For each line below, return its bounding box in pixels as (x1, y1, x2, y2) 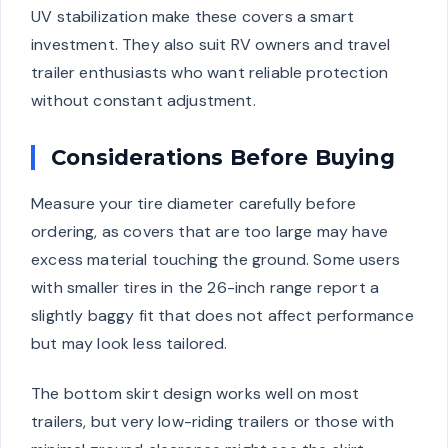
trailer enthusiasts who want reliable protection (31, 62, 389, 84)
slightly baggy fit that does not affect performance (31, 305, 414, 327)
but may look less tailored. (31, 333, 228, 355)
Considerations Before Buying (51, 144, 395, 171)
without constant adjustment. (31, 90, 256, 112)
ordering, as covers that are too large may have (31, 221, 388, 243)
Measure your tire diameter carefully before (31, 193, 357, 215)
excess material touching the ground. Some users (31, 249, 400, 271)
